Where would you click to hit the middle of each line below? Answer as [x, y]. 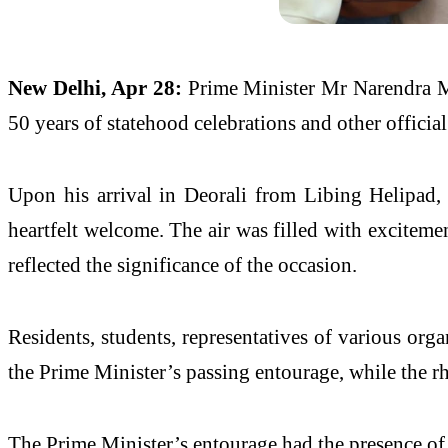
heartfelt [46, 230]
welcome [121, 230]
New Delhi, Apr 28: [95, 88]
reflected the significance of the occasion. [182, 265]
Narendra [392, 88]
